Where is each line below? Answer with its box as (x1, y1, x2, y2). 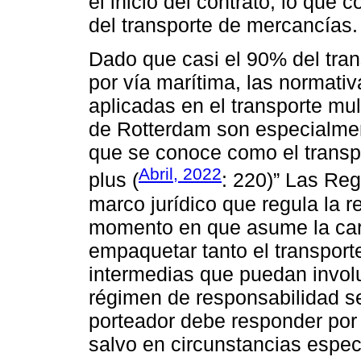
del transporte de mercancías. (89, 14, 358, 37)
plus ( (89, 168, 139, 192)
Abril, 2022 (139, 164, 222, 184)
